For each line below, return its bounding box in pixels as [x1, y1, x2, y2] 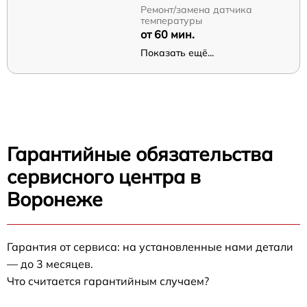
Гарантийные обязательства [7, 142, 273, 167]
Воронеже [7, 187, 103, 212]
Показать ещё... [140, 47, 214, 60]
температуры [140, 14, 202, 27]
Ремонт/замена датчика [140, 3, 252, 16]
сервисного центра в [7, 164, 201, 189]
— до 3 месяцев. [7, 257, 93, 271]
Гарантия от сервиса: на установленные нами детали [7, 240, 293, 254]
